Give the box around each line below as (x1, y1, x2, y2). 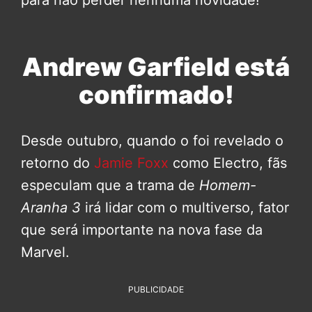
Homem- (199, 176, 256, 194)
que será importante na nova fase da (21, 221, 263, 238)
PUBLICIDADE (128, 283, 184, 295)
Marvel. (21, 243, 70, 260)
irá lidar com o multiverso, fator (81, 198, 289, 216)
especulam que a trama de (21, 176, 199, 194)
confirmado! (78, 79, 234, 110)
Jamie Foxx (90, 154, 169, 171)
